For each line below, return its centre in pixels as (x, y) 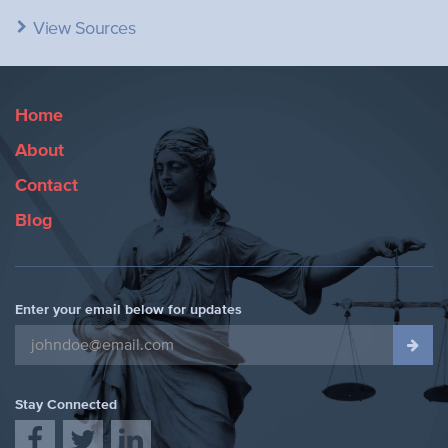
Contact (46, 186)
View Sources (81, 29)
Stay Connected (66, 405)
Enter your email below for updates (128, 310)
